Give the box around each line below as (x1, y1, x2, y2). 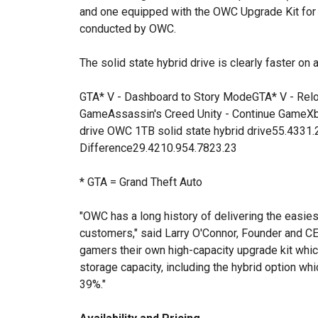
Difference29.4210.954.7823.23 (79, 141, 237, 155)
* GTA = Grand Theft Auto (79, 175, 202, 189)
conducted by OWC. (79, 22, 176, 35)
